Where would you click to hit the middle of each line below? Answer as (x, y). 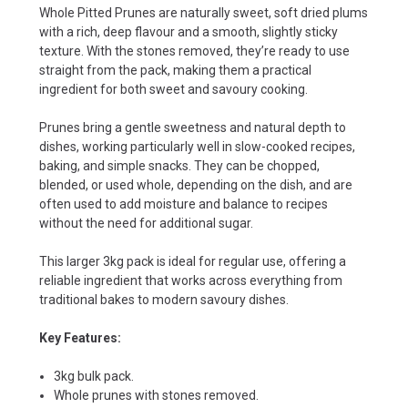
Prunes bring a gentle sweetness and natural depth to (193, 127)
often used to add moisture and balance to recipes (184, 204)
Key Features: (80, 337)
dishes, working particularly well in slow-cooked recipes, (197, 146)
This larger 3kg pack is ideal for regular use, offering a (193, 261)
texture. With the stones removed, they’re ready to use (194, 51)
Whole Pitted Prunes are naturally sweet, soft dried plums (204, 12)
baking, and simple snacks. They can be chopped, (179, 165)
